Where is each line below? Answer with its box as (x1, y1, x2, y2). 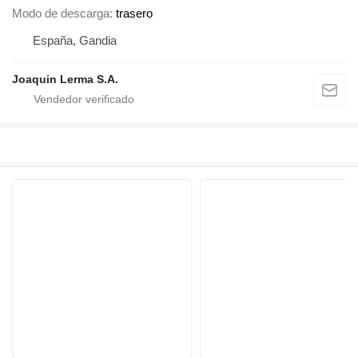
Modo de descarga (12, 6, 109, 21)
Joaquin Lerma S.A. (12, 73, 118, 86)
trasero (116, 6, 153, 21)
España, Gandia (33, 34, 117, 48)
